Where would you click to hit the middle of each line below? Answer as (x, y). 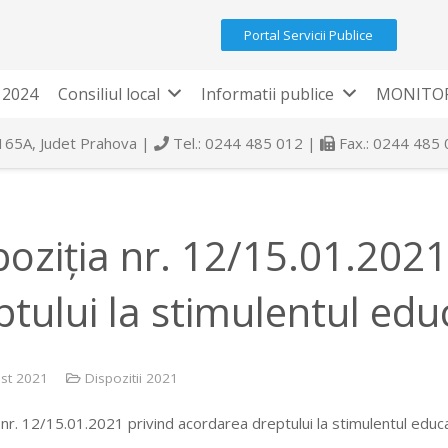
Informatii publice (268, 94)
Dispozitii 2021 (131, 377)
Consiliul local (108, 94)
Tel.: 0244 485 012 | (244, 143)
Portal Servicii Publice (309, 35)
